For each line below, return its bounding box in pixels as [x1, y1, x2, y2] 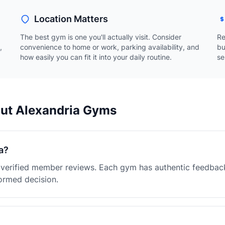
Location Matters [34, 14, 108, 24]
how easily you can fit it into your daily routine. [20, 53, 172, 61]
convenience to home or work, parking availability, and [20, 43, 199, 51]
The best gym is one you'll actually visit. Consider [20, 33, 181, 41]
